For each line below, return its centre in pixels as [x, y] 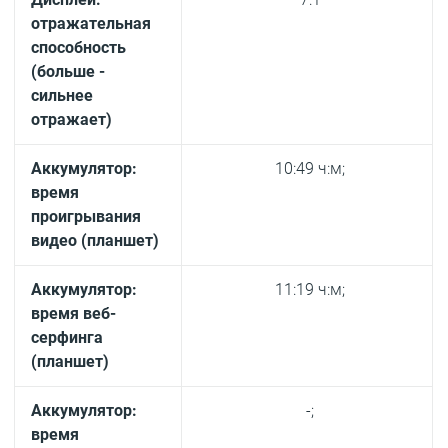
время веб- [74, 314]
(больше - [68, 72]
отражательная [91, 24]
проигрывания [86, 217]
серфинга [67, 338]
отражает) [72, 120]
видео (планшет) [95, 241]
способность [79, 48]
